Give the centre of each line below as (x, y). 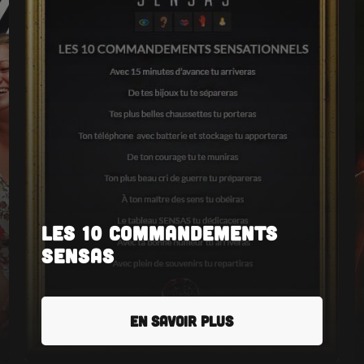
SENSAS (78, 256)
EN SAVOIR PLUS (182, 321)
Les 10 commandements (159, 233)
